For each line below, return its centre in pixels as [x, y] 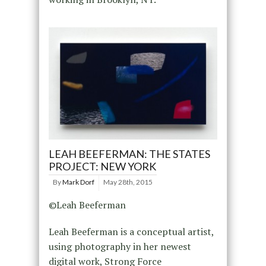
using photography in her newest [120, 247]
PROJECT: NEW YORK [102, 167]
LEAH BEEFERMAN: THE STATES [129, 154]
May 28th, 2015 [128, 182]
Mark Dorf [78, 182]
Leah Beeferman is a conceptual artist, [131, 232]
